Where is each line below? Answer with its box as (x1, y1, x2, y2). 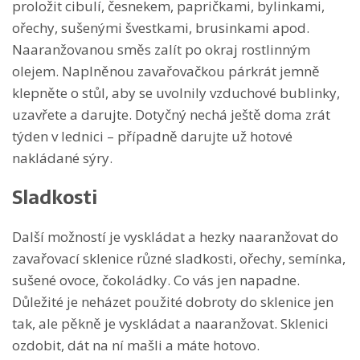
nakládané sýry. (12, 148, 112, 167)
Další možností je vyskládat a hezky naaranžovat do (12, 227, 338, 246)
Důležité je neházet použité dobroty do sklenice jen (12, 292, 333, 311)
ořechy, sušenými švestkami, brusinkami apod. (12, 18, 309, 37)
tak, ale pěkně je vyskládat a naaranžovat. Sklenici (12, 313, 329, 333)
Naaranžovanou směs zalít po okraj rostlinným (12, 39, 310, 59)
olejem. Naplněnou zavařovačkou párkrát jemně (12, 61, 320, 80)
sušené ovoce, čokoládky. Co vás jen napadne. (12, 270, 300, 289)
